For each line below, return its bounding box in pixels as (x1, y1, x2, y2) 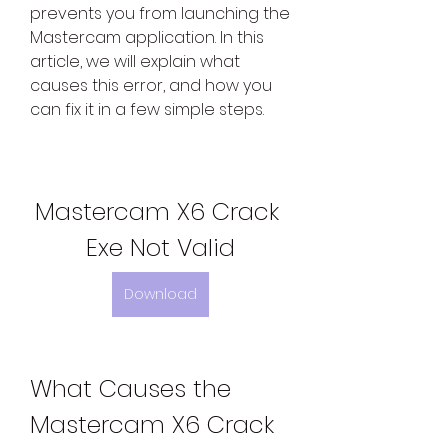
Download (123, 284, 197, 305)
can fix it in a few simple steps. (30, 98, 264, 122)
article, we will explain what (30, 50, 240, 74)
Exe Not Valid (85, 231, 235, 265)
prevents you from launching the (30, 2, 290, 26)
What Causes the (30, 372, 231, 406)
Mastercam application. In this (30, 26, 264, 50)
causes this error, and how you (30, 74, 272, 98)
